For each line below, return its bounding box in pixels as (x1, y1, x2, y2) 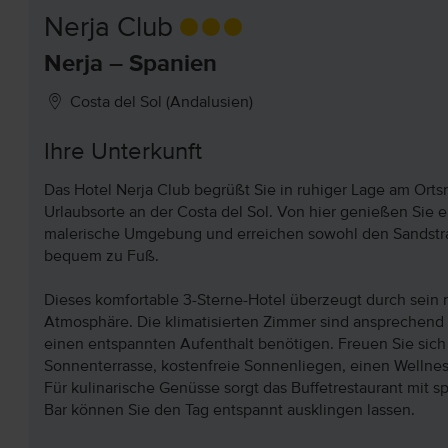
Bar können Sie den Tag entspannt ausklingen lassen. (43, 403, 415, 419)
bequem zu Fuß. (43, 249, 159, 265)
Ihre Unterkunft (43, 140, 202, 164)
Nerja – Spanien (43, 52, 217, 76)
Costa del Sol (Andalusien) (66, 95, 254, 111)
